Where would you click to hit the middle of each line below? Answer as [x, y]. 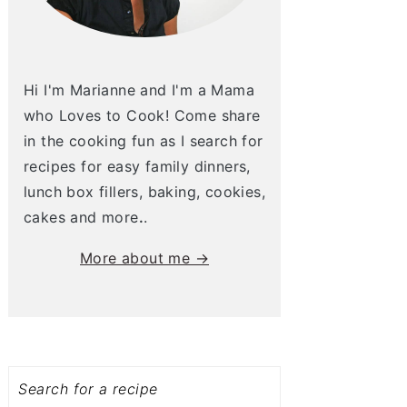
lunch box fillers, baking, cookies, [144, 192]
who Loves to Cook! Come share [142, 115]
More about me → [144, 258]
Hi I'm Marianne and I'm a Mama [139, 90]
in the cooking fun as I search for [144, 141]
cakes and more [81, 217]
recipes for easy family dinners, [137, 166]
